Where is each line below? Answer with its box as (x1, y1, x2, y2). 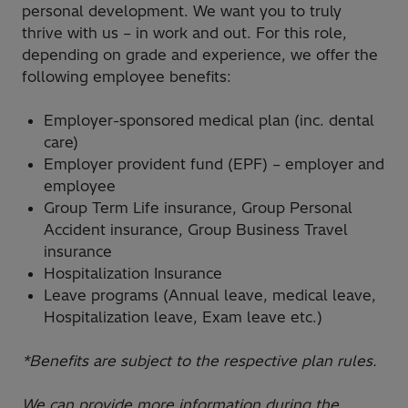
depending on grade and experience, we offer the (22, 45, 378, 64)
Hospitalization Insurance (44, 263, 222, 282)
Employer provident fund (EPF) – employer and (44, 154, 384, 173)
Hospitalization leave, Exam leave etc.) (44, 307, 322, 326)
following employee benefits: (22, 66, 231, 86)
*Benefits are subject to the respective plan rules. (22, 351, 377, 370)
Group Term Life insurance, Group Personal (44, 198, 352, 217)
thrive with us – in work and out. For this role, (22, 23, 347, 42)
